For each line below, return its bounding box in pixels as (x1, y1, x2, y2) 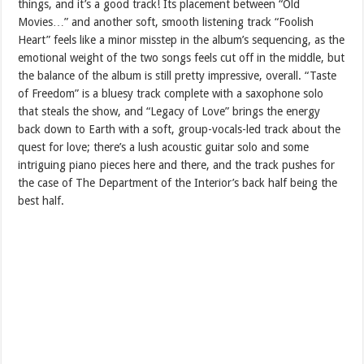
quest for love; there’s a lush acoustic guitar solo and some (18, 140, 310, 154)
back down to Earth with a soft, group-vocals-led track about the (18, 122, 341, 136)
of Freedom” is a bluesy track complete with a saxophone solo (18, 86, 324, 100)
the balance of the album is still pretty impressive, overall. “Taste (18, 68, 337, 82)
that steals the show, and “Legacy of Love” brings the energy (18, 104, 321, 118)
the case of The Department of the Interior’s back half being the (18, 175, 338, 189)
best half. (18, 193, 65, 207)
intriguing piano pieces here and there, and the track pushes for (18, 158, 336, 171)
